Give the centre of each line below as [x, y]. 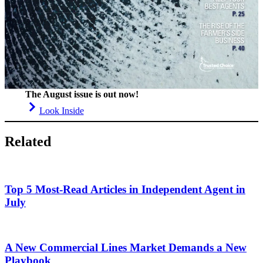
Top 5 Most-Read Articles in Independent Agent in [125, 189]
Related [28, 142]
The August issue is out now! [82, 95]
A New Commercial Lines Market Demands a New [126, 248]
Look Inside [61, 111]
